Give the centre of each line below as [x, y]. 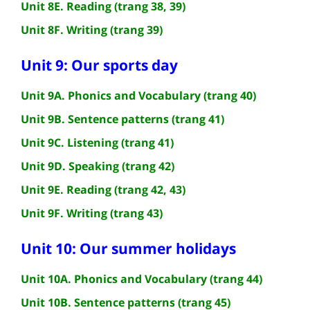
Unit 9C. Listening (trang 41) [97, 142]
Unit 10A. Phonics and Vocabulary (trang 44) [142, 279]
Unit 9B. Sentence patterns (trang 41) [122, 119]
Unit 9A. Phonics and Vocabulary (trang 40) [138, 95]
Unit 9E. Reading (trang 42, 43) [103, 189]
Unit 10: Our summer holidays [128, 248]
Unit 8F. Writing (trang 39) [92, 29]
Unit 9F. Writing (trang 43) [92, 213]
